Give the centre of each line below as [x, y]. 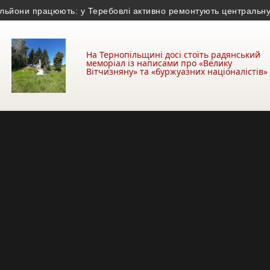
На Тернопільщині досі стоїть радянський [173, 55]
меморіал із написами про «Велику [159, 63]
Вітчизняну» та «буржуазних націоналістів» [177, 71]
